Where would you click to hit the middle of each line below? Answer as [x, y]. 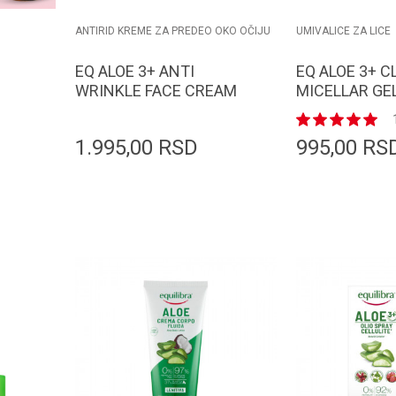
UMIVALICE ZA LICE [343, 31]
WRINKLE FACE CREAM [156, 90]
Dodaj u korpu [206, 229]
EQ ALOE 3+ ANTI [135, 71]
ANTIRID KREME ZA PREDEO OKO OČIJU [173, 31]
